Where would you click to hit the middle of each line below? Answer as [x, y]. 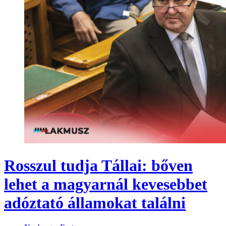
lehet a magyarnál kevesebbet [106, 184]
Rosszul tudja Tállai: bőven [98, 165]
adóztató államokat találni [95, 203]
